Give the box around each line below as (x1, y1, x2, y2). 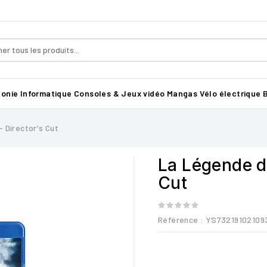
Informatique (20, 88, 72, 98)
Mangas (166, 88, 198, 98)
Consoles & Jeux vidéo (74, 88, 165, 98)
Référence (158, 215, 198, 225)
